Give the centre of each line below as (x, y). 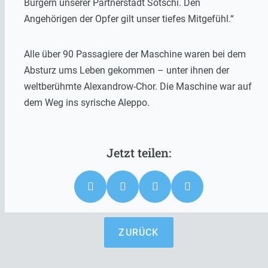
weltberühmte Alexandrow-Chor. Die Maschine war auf (138, 86)
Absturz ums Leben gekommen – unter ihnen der (127, 70)
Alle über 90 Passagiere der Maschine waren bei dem (135, 54)
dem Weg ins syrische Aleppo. (87, 102)
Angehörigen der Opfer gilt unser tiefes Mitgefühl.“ (129, 19)
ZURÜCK (139, 232)
